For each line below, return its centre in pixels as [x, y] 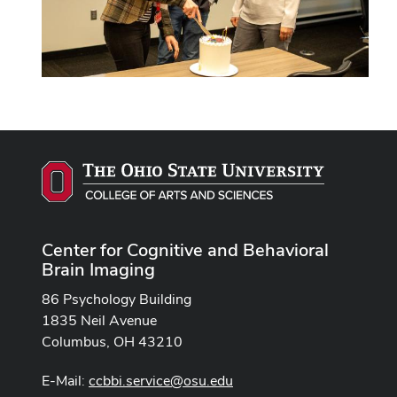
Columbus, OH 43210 [112, 341]
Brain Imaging [98, 269]
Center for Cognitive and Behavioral [185, 249]
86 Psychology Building [117, 299]
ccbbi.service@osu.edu [161, 380]
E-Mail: [65, 380]
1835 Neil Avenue [99, 320]
